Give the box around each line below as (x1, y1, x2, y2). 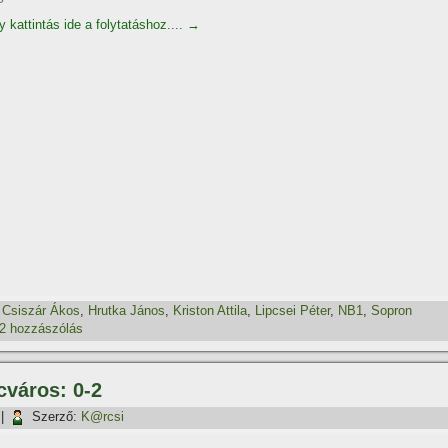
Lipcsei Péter (255, 303, 330, 319)
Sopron (371, 303, 412, 319)
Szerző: (32, 409, 77, 425)
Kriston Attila (173, 303, 247, 319)
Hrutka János (88, 303, 165, 319)
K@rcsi (81, 409, 124, 425)
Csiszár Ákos (2, 303, 80, 319)
